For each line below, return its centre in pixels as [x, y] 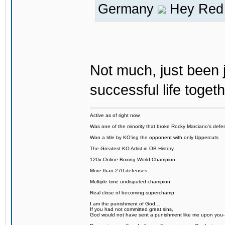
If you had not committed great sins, [132, 209]
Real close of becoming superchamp [132, 193]
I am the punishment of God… [125, 204]
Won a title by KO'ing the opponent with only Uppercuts [154, 137]
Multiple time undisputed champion [130, 182]
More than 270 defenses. [119, 171]
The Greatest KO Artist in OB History [132, 148]
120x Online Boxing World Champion [133, 159]
